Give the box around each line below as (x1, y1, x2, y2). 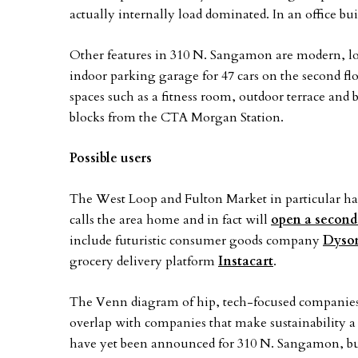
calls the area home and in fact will (70, 211, 271, 229)
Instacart (218, 253, 273, 270)
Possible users (70, 149, 152, 167)
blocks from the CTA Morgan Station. (70, 109, 284, 126)
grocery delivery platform (70, 253, 218, 270)
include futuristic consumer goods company (70, 232, 323, 249)
